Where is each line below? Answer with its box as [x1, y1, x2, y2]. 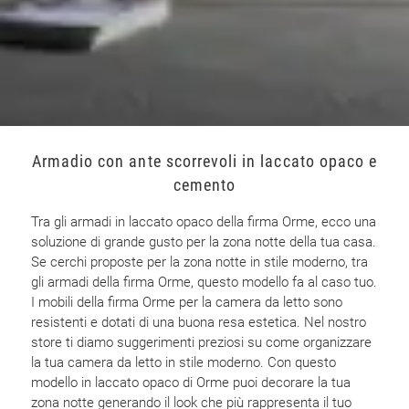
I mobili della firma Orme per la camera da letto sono [31, 293, 343, 310]
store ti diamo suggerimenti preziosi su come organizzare [31, 333, 372, 351]
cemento [173, 175, 236, 195]
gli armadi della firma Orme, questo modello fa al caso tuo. [31, 273, 378, 290]
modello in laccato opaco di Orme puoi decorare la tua [31, 373, 351, 391]
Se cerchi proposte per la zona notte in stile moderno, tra [31, 253, 369, 270]
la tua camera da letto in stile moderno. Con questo [31, 353, 337, 371]
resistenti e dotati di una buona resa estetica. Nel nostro [31, 313, 367, 330]
